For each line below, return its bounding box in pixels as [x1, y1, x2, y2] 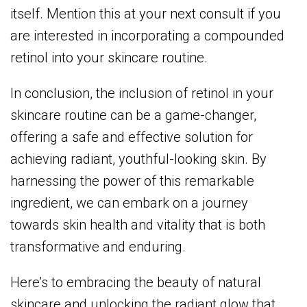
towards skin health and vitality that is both [10, 217, 265, 234]
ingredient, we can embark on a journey [10, 195, 248, 212]
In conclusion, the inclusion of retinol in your [10, 85, 273, 102]
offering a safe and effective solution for [10, 129, 253, 146]
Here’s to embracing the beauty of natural [10, 274, 261, 291]
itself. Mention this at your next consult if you [10, 5, 281, 23]
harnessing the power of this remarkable [10, 173, 254, 190]
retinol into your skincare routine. [10, 49, 208, 66]
